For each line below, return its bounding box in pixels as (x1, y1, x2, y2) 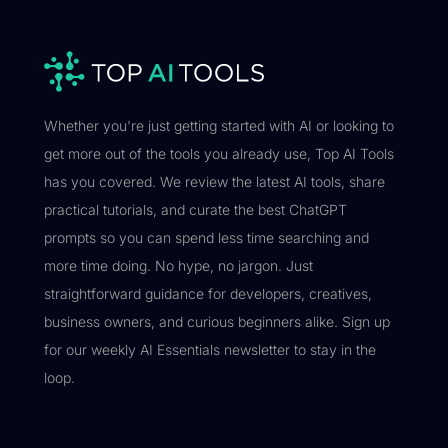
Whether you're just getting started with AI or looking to (44, 117, 394, 134)
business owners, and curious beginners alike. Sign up (44, 313, 390, 330)
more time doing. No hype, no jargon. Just (44, 257, 313, 274)
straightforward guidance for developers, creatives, (44, 285, 372, 302)
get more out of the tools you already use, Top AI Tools (44, 145, 394, 162)
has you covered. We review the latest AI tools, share (44, 173, 385, 190)
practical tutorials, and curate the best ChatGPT (44, 201, 347, 218)
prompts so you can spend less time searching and (44, 229, 369, 246)
